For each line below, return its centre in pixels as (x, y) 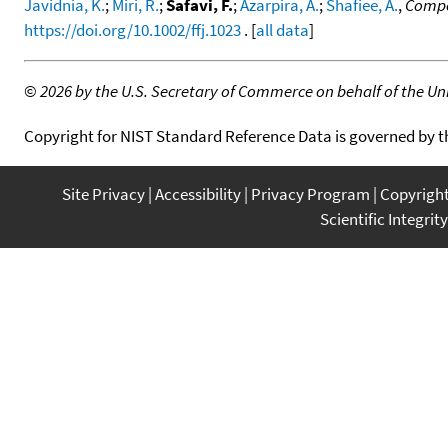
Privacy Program (310, 193)
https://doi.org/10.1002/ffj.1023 (132, 29)
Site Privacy (103, 193)
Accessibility (198, 193)
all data (282, 29)
